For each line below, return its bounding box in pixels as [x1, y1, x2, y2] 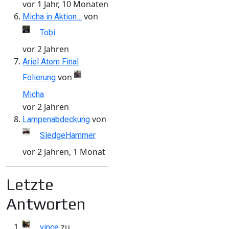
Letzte [6, 174, 54, 194]
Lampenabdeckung [22, 114, 90, 124]
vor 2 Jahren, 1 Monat [22, 146, 105, 157]
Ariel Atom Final [22, 56, 79, 66]
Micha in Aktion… [22, 11, 82, 21]
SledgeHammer [40, 130, 96, 140]
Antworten [6, 194, 86, 213]
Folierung [22, 72, 56, 82]
